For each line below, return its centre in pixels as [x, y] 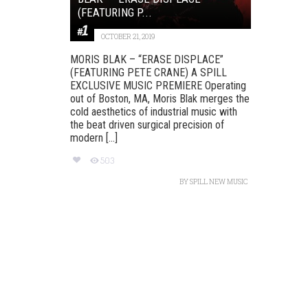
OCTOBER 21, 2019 [128, 36]
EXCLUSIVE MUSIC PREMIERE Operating [158, 85]
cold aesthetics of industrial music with [154, 111]
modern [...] [94, 137]
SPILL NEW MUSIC [218, 182]
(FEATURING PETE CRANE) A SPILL [148, 72]
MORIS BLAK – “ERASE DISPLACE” [147, 59]
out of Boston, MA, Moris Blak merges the [160, 98]
